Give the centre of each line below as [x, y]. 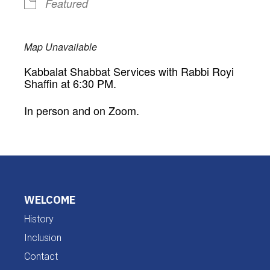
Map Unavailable [61, 46]
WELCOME [50, 199]
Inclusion [43, 237]
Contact [41, 256]
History [39, 219]
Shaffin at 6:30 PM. [70, 83]
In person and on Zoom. [82, 110]
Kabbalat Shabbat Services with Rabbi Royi [129, 71]
